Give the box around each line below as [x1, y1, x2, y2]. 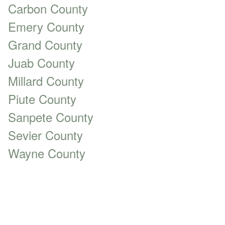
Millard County [8, 72, 84, 89]
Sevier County [8, 126, 83, 144]
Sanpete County [8, 108, 93, 126]
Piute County [8, 90, 76, 107]
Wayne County [8, 144, 85, 162]
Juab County [8, 54, 75, 71]
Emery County [8, 18, 84, 35]
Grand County [8, 36, 82, 53]
